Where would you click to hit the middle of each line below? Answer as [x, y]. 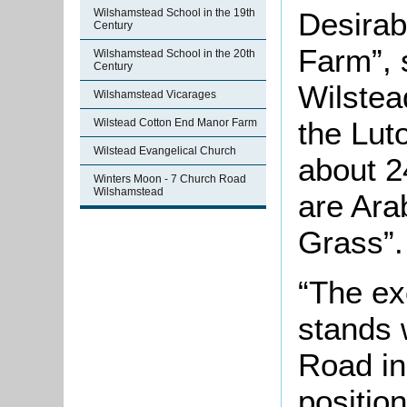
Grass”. [351, 243]
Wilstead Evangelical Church [165, 151]
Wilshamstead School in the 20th [174, 54]
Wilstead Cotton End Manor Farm [175, 123]
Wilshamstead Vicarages [155, 94]
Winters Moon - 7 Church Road [170, 179]
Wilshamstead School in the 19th [174, 13]
